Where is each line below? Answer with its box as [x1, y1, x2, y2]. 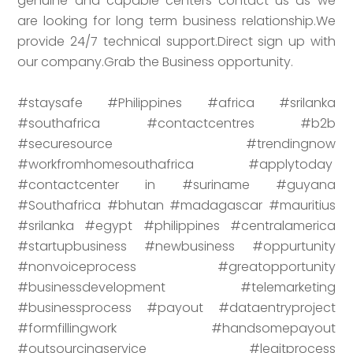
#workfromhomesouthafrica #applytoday [17, 154, 336, 173]
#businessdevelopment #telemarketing [17, 277, 336, 296]
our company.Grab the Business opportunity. [17, 52, 294, 71]
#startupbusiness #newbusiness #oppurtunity [17, 236, 336, 255]
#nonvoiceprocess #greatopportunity [17, 257, 336, 276]
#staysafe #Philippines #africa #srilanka [17, 93, 336, 112]
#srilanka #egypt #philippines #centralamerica [17, 216, 336, 235]
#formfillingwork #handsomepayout [17, 318, 336, 337]
